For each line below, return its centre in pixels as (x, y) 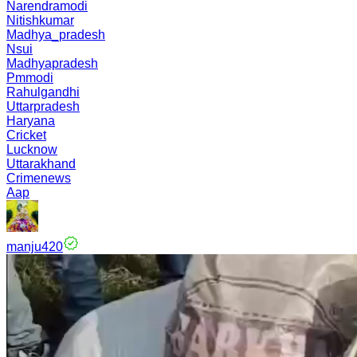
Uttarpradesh (43, 106)
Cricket (26, 135)
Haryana (31, 121)
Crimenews (39, 178)
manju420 (35, 247)
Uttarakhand (41, 164)
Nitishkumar (40, 20)
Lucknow (32, 149)
